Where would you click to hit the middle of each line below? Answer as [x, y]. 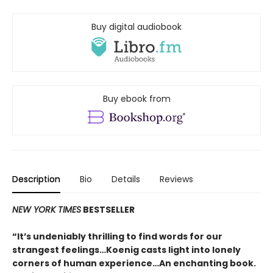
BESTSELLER [108, 210]
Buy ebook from [136, 99]
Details [126, 179]
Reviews [176, 179]
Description [36, 179]
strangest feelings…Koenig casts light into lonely [126, 250]
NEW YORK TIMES [47, 210]
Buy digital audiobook [136, 27]
